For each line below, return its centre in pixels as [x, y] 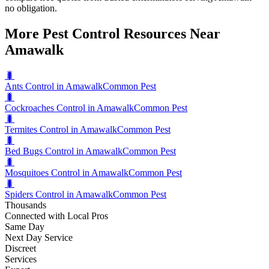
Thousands [26, 205]
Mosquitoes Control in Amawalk [67, 173]
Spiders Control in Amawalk [59, 195]
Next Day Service [39, 238]
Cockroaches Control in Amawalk [69, 108]
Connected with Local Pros [56, 216]
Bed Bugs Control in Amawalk [64, 151]
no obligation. [31, 8]
